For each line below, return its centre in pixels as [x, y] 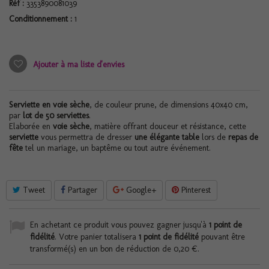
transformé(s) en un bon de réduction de [102, 249]
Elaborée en [31, 126]
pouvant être [222, 237]
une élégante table [167, 137]
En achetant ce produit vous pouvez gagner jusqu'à [119, 225]
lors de [214, 137]
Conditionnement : [41, 19]
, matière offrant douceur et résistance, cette [168, 126]
